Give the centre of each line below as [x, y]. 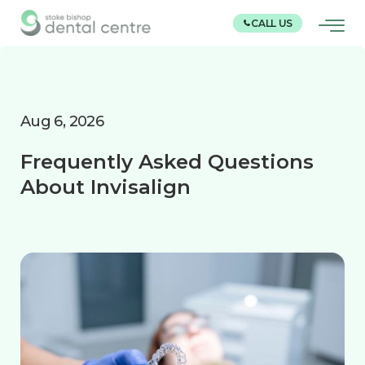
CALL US [272, 23]
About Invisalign [106, 187]
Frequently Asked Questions [167, 162]
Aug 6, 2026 [62, 122]
